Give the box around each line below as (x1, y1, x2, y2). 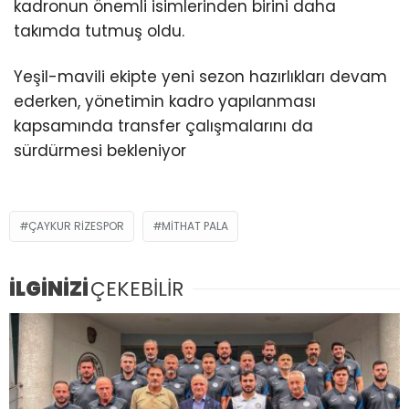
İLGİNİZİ (9, 274, 89, 303)
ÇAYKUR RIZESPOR (28, 217, 124, 234)
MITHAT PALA (162, 217, 228, 234)
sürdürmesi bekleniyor (14, 139, 186, 162)
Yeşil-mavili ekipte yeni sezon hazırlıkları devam (14, 65, 387, 88)
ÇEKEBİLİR (90, 274, 184, 303)
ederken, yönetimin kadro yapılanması (14, 89, 316, 112)
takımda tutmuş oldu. (14, 20, 184, 43)
